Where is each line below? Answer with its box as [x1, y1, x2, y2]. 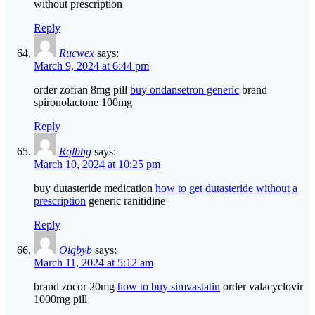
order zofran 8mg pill [34, 84, 130, 96]
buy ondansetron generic [130, 84, 239, 96]
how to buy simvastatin [117, 281, 220, 293]
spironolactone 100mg [34, 96, 132, 109]
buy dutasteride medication [34, 182, 155, 195]
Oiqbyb [59, 244, 92, 257]
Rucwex [59, 47, 94, 60]
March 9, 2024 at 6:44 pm [34, 60, 149, 72]
